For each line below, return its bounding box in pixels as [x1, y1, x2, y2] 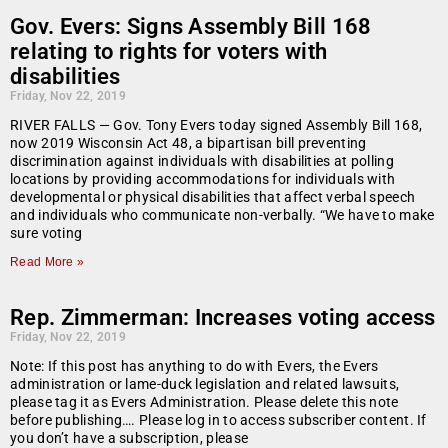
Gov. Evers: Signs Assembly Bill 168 [10, 14, 372, 40]
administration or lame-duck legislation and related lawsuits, [10, 376, 400, 393]
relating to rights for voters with [10, 39, 328, 65]
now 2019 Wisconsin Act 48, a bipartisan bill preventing [10, 135, 367, 152]
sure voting [10, 225, 83, 242]
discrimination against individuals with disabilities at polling [10, 153, 394, 170]
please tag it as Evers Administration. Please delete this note [10, 394, 399, 411]
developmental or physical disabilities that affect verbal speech [10, 189, 416, 206]
